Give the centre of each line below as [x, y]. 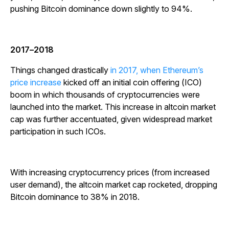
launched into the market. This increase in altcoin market [113, 107]
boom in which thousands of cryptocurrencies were [105, 95]
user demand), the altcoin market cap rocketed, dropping [114, 185]
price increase [36, 83]
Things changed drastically [60, 70]
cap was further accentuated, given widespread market [111, 119]
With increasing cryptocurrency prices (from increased [110, 173]
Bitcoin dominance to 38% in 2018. [76, 197]
